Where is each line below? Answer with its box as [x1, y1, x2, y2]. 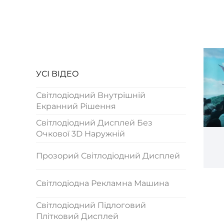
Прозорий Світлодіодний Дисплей [36, 150, 180, 160]
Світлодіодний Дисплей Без [36, 117, 152, 127]
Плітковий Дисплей [36, 211, 118, 221]
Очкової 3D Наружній [36, 128, 125, 138]
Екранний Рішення [36, 101, 116, 111]
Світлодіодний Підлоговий [36, 200, 146, 210]
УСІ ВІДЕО [36, 68, 79, 78]
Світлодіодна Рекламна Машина [36, 178, 169, 188]
